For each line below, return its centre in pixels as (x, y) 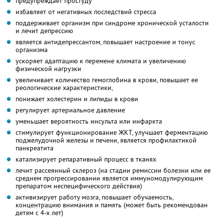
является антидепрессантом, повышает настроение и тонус (105, 42)
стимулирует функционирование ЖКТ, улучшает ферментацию (112, 132)
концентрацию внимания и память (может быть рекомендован (112, 205)
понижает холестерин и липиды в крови (77, 99)
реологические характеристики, (64, 87)
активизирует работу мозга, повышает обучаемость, (94, 197)
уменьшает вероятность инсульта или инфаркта (89, 121)
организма (32, 49)
